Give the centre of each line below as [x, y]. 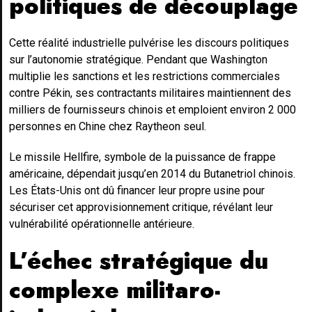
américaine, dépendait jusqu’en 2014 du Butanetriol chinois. [152, 173]
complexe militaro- [115, 290]
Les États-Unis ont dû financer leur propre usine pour [137, 190]
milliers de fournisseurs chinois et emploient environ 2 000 [153, 109]
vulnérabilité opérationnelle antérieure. [102, 224]
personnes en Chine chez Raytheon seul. [108, 126]
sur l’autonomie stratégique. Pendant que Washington [138, 59]
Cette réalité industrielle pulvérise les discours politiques [149, 42]
